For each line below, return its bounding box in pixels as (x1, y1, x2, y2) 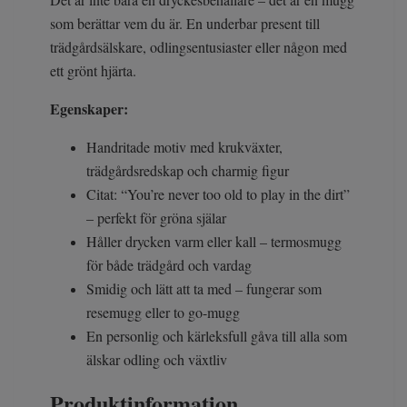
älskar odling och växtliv (86, 350, 227, 370)
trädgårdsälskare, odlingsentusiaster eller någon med (50, 37, 347, 57)
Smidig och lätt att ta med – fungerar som (86, 279, 322, 299)
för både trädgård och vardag (86, 255, 252, 275)
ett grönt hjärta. (50, 61, 136, 81)
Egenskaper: (50, 98, 128, 120)
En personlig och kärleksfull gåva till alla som (86, 326, 347, 346)
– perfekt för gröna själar (86, 208, 226, 228)
